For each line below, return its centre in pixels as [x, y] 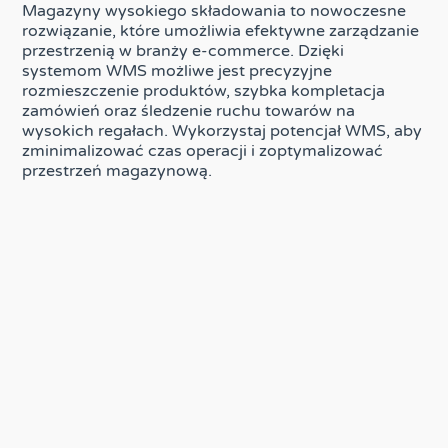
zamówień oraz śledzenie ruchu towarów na [189, 110]
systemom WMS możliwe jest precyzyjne [177, 70]
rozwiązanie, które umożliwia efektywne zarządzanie [221, 30]
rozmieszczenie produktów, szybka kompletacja [204, 90]
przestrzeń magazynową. [117, 170]
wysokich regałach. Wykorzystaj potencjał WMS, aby [222, 130]
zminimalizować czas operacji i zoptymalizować [203, 150]
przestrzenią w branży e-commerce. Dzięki [183, 50]
